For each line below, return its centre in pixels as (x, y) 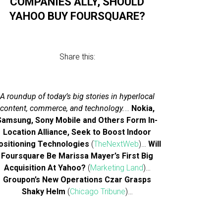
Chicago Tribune (97, 192)
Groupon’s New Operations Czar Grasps (77, 180)
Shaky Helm (43, 192)
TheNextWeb (116, 144)
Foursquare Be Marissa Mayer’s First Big (77, 156)
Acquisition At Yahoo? (45, 168)
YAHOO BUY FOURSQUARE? (77, 16)
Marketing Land (116, 168)
